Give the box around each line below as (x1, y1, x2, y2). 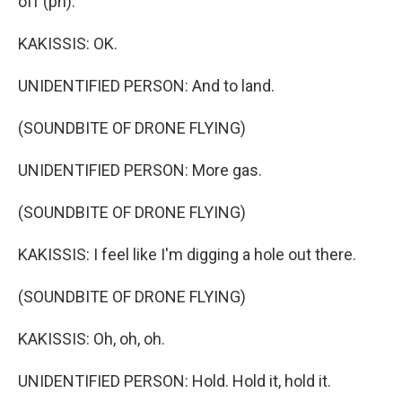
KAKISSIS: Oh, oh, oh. (18, 329, 165, 349)
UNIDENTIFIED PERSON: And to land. (18, 76, 275, 96)
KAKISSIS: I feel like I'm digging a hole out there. (18, 245, 356, 265)
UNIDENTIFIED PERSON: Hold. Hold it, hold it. (18, 371, 331, 391)
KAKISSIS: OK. (18, 34, 118, 54)
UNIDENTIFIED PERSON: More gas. (18, 161, 262, 180)
